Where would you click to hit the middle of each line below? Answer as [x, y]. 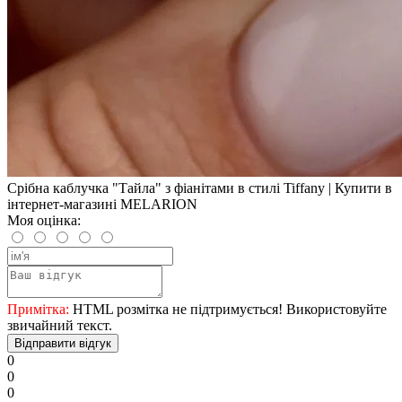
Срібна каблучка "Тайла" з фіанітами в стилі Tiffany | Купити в [200, 188]
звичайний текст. [60, 325]
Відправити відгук [63, 343]
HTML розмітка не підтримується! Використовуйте [228, 309]
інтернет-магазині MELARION [102, 204]
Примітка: [38, 309]
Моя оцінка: [44, 220]
